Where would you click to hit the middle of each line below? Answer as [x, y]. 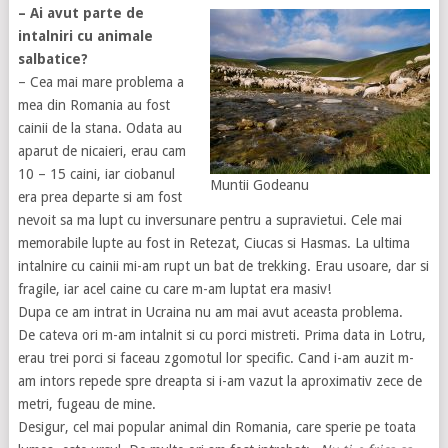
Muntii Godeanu [260, 185]
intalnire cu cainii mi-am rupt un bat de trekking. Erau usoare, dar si [223, 266]
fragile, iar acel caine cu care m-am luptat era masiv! [174, 289]
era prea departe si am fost [99, 197]
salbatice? [52, 59]
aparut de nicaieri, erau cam [101, 151]
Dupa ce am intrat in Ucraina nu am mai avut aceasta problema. [210, 312]
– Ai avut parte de [80, 13]
